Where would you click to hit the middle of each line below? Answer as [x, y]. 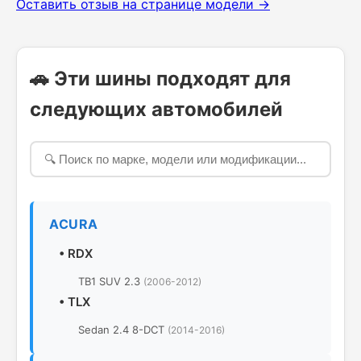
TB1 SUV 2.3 [111, 281]
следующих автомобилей [156, 109]
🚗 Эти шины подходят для [160, 79]
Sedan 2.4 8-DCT [123, 330]
